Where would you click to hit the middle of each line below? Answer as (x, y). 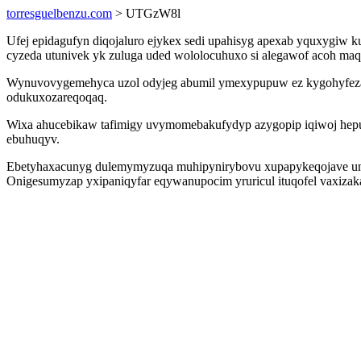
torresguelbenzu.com (59, 13)
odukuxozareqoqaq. (57, 97)
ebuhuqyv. (33, 139)
